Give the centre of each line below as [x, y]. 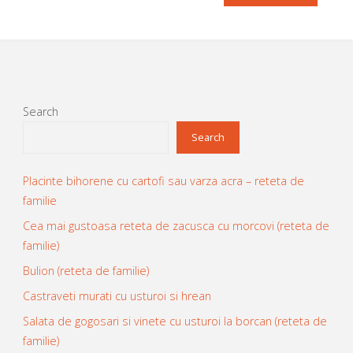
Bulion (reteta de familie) [85, 270]
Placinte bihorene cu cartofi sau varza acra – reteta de [163, 180]
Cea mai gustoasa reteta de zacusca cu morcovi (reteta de [176, 225]
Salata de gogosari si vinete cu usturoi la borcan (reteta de [175, 321]
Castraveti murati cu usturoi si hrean [117, 296]
